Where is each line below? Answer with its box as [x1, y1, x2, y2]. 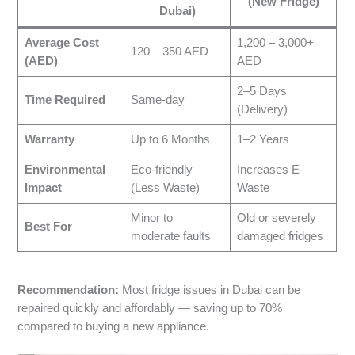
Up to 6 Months [130, 133, 210, 147]
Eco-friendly [130, 163, 193, 177]
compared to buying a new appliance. [17, 319, 210, 333]
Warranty [24, 133, 74, 147]
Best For [24, 220, 72, 234]
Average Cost [24, 36, 99, 50]
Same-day [130, 94, 185, 107]
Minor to [130, 212, 173, 225]
